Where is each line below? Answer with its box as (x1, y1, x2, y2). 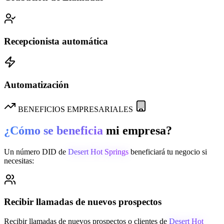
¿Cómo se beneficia (4, 123, 103, 137)
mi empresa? (106, 123, 172, 137)
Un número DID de (4, 147, 68, 156)
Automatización (4, 79, 69, 90)
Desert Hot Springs (68, 147, 128, 156)
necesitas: (4, 156, 34, 165)
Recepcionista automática (4, 35, 108, 46)
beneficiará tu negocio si (128, 147, 207, 156)
